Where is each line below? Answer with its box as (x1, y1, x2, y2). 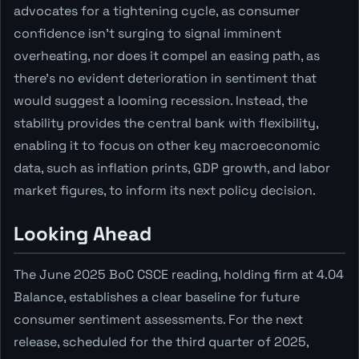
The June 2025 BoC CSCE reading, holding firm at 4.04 (14, 265, 344, 283)
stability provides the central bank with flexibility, (14, 114, 318, 131)
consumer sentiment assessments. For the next (14, 310, 303, 328)
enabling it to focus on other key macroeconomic (14, 136, 321, 154)
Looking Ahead (14, 220, 151, 246)
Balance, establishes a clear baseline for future (14, 288, 300, 305)
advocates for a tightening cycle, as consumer (14, 2, 300, 19)
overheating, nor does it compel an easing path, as (14, 46, 320, 64)
